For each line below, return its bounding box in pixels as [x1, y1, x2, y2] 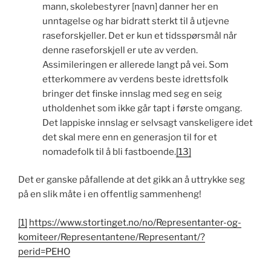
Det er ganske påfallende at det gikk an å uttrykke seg [18, 174, 245, 186]
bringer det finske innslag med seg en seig [42, 88, 222, 99]
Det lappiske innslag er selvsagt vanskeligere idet [42, 117, 253, 128]
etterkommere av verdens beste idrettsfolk [42, 73, 228, 85]
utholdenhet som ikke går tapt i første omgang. [42, 102, 242, 114]
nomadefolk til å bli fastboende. [42, 146, 176, 157]
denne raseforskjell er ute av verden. [42, 44, 198, 56]
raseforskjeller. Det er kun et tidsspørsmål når [42, 30, 237, 41]
